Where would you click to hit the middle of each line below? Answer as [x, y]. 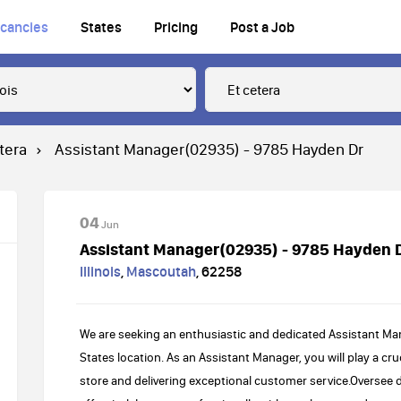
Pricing [176, 27]
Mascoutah [161, 271]
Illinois [100, 271]
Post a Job [262, 27]
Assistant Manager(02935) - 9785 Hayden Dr [209, 149]
